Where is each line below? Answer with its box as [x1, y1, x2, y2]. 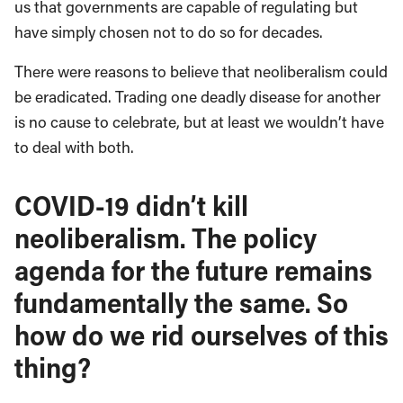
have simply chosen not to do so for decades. [14, 22, 323, 43]
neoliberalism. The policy [14, 219, 317, 256]
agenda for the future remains [14, 252, 372, 289]
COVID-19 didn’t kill [14, 187, 248, 224]
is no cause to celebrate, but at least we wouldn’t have [14, 112, 384, 133]
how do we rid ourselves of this [14, 317, 389, 354]
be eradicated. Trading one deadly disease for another [14, 86, 381, 108]
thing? [14, 349, 91, 386]
